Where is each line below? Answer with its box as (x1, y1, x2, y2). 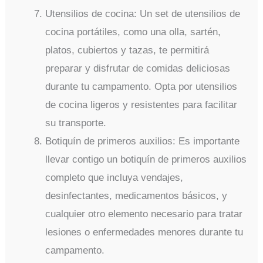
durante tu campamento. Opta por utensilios (45, 80, 238, 92)
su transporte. (45, 117, 107, 129)
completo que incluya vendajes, (45, 171, 184, 183)
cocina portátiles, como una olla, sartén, (45, 26, 221, 38)
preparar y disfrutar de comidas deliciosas (45, 62, 231, 74)
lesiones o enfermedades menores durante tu (45, 226, 244, 238)
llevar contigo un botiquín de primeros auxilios (45, 153, 247, 165)
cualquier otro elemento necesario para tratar (45, 208, 243, 220)
